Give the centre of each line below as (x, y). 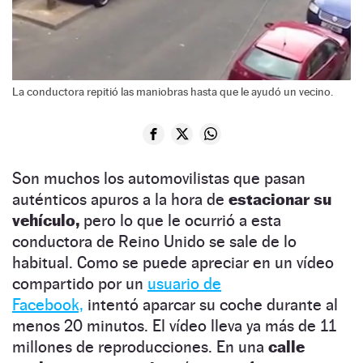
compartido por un (80, 283)
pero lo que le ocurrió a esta (180, 220)
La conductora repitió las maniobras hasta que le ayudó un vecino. (173, 91)
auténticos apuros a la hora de (120, 199)
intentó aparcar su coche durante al (211, 304)
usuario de (184, 283)
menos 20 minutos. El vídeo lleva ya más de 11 (174, 325)
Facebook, (48, 304)
